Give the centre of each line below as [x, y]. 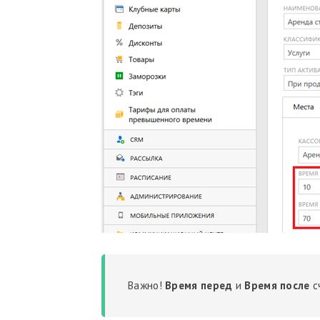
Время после [277, 285]
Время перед [199, 285]
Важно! [147, 285]
